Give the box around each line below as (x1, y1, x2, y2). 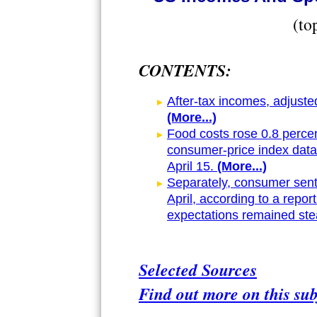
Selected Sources (139, 258, 257, 282)
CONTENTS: (139, 58, 231, 83)
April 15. (167, 159, 214, 174)
